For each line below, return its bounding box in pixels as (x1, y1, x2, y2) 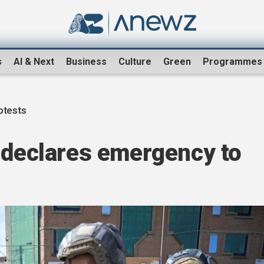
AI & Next (14, 56, 54, 68)
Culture (118, 56, 151, 68)
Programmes (203, 56, 262, 68)
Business (66, 56, 107, 68)
